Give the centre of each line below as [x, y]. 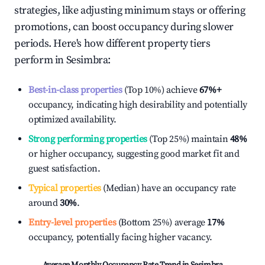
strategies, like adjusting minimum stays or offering [130, 10]
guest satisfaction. [64, 169]
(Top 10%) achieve [160, 90]
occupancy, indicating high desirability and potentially [138, 105]
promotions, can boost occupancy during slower [124, 27]
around [44, 203]
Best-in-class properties [75, 90]
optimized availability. [72, 119]
